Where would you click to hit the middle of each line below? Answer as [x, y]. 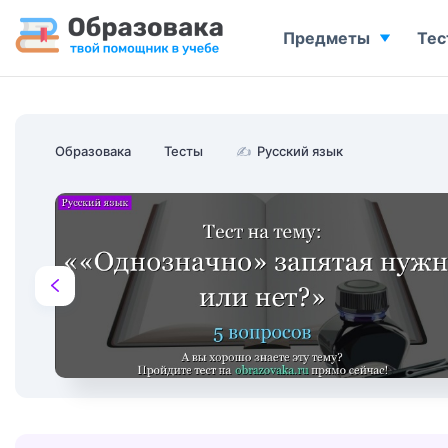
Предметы [326, 38]
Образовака [93, 151]
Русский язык [300, 151]
